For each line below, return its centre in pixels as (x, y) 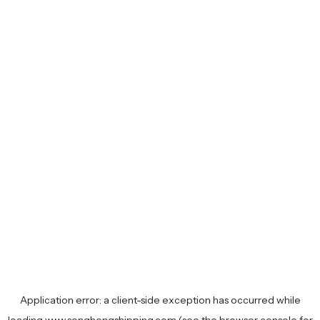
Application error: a (65, 300)
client (124, 300)
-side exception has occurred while (218, 300)
